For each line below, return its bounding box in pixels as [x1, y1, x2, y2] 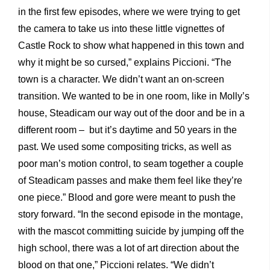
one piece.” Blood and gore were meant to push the [18, 192, 236, 203]
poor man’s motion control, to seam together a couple [18, 159, 243, 169]
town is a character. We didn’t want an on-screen [18, 74, 224, 85]
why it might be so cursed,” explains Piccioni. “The [18, 57, 231, 68]
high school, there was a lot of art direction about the [18, 243, 239, 254]
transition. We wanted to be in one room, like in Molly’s [18, 91, 250, 102]
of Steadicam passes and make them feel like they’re [18, 175, 242, 186]
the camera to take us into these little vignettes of [18, 24, 224, 34]
